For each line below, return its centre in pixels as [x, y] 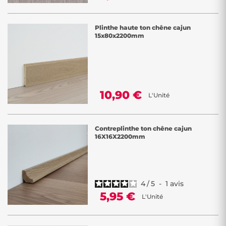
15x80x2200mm [120, 36]
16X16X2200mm [120, 136]
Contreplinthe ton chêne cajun [143, 128]
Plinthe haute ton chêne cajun [143, 27]
